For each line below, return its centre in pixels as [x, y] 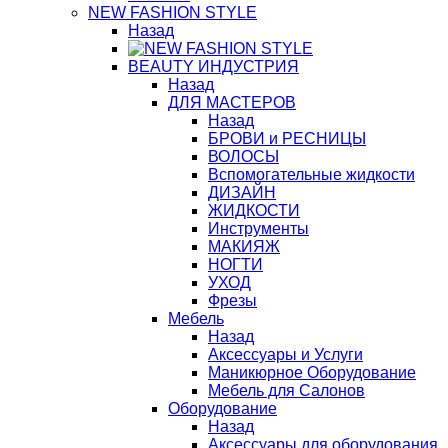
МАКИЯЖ [244, 246]
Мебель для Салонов [286, 390]
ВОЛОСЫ [243, 156]
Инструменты [258, 228]
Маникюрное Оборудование [312, 372]
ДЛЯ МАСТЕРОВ [232, 102]
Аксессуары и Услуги [285, 354]
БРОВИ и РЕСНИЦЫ [287, 138]
